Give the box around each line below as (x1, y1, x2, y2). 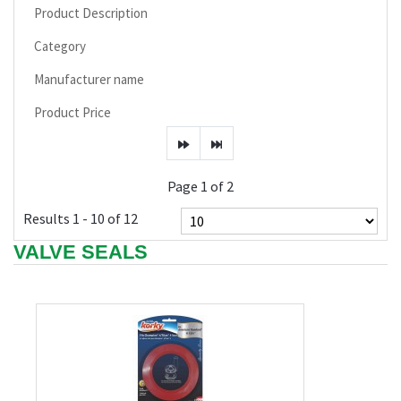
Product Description (34, 4, 148, 21)
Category (34, 38, 86, 55)
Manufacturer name (34, 71, 144, 88)
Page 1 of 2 (167, 177, 234, 195)
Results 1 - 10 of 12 (23, 209, 138, 227)
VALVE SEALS (13, 241, 148, 263)
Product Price (34, 104, 111, 121)
